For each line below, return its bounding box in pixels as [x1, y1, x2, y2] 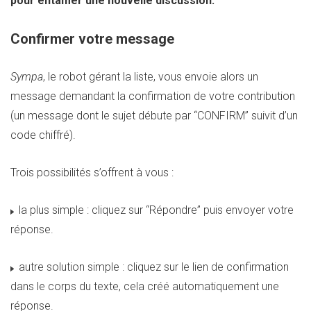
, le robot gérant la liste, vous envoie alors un [43, 70, 258, 83]
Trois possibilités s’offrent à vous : [10, 166, 174, 179]
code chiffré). [10, 128, 76, 142]
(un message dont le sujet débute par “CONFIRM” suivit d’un [10, 109, 298, 122]
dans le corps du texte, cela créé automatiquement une [10, 280, 279, 293]
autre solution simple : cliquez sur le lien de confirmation [16, 260, 289, 274]
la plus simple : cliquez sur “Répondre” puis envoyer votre [16, 203, 294, 217]
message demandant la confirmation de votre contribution [10, 90, 295, 103]
